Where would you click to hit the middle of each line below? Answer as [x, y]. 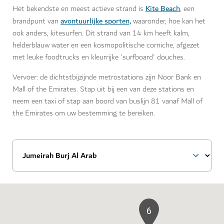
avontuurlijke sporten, [96, 21]
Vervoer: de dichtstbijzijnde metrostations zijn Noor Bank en [107, 77]
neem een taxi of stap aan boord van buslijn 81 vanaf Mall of [107, 101]
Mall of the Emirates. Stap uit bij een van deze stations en [103, 89]
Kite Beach [163, 9]
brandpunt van [36, 21]
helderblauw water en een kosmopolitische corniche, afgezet [106, 45]
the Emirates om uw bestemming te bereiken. [84, 113]
